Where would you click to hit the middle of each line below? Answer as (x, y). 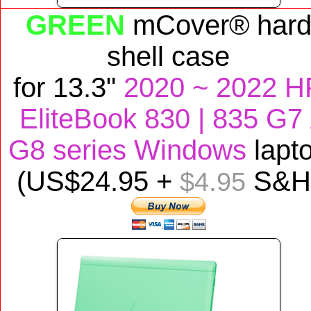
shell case (169, 56)
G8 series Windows (127, 150)
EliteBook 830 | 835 (139, 119)
